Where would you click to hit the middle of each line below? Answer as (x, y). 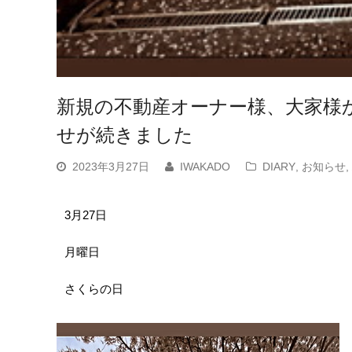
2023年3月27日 (111, 166)
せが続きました (125, 134)
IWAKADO (205, 166)
